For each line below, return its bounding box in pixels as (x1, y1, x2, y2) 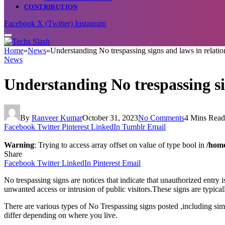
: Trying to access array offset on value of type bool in (34, 140, 206, 149)
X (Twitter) (37, 19, 73, 28)
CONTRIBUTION (24, 3, 78, 11)
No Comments (138, 113, 184, 122)
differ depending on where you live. (4, 210, 118, 219)
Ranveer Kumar (32, 113, 82, 122)
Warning (4, 140, 34, 149)
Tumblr (122, 122, 145, 131)
